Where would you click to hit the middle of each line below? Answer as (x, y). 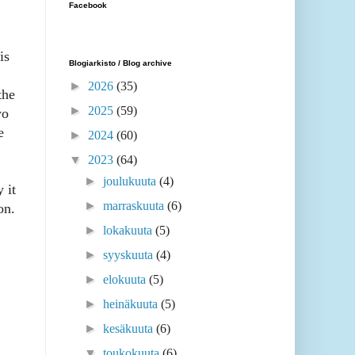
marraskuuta (136, 206)
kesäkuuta (130, 329)
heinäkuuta (132, 304)
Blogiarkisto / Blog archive (120, 63)
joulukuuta (132, 181)
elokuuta (126, 280)
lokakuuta (130, 231)
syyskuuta (130, 255)
